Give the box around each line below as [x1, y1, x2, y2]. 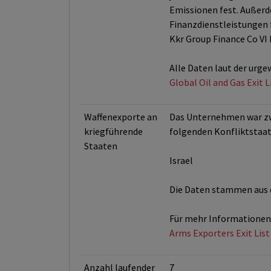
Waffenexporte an [84, 111, 157, 123]
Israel [169, 154, 193, 166]
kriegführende [84, 125, 143, 137]
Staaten [84, 140, 117, 152]
